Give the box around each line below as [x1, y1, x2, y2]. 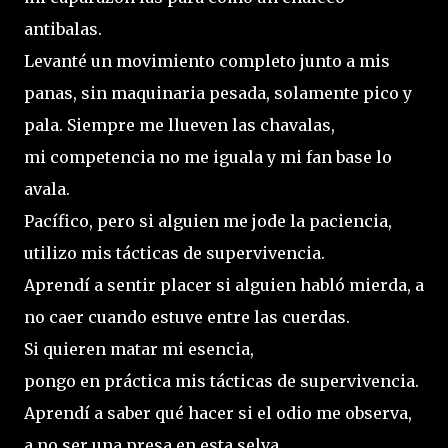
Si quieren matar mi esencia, [24, 339, 254, 360]
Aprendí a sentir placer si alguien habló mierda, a [24, 275, 424, 296]
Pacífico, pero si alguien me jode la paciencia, [24, 211, 392, 232]
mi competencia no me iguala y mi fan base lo [24, 147, 392, 168]
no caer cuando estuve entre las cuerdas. [24, 307, 350, 328]
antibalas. [24, 19, 102, 40]
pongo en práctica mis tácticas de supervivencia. [24, 371, 419, 392]
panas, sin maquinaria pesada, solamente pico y [24, 83, 412, 104]
